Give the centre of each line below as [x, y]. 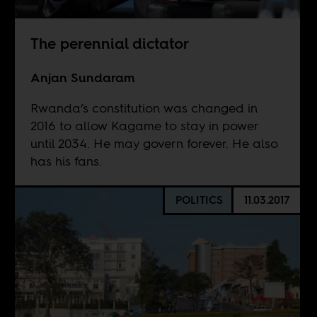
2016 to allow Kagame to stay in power [144, 126]
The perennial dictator [112, 44]
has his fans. [66, 161]
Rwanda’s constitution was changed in [144, 108]
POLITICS [199, 200]
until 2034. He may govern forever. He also [154, 144]
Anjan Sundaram [82, 78]
